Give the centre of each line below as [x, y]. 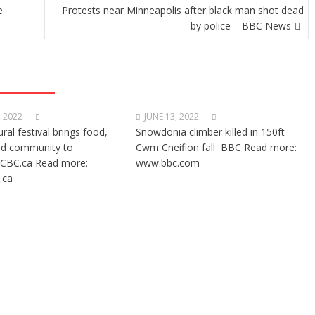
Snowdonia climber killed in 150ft [211, 132]
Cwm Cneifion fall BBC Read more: [217, 147]
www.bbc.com [168, 163]
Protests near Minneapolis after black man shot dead [183, 10]
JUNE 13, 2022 [172, 116]
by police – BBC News [241, 26]
